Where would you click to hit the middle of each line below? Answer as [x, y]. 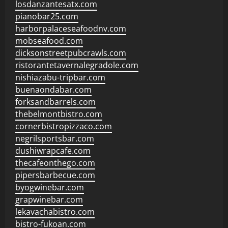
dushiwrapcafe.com [53, 151]
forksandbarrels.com [55, 102]
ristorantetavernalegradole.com [77, 65]
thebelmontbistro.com [59, 114]
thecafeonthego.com [55, 163]
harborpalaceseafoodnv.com [71, 28]
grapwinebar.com [49, 199]
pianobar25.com [47, 16]
